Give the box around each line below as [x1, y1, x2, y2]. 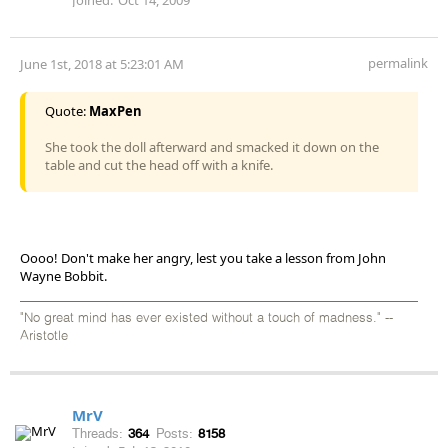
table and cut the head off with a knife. [45, 155, 273, 174]
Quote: [45, 101, 89, 120]
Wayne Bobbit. [20, 266, 107, 285]
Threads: [72, 425, 123, 441]
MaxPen [89, 101, 142, 120]
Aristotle [20, 329, 68, 343]
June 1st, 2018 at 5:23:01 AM [20, 54, 184, 73]
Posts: [156, 425, 193, 441]
